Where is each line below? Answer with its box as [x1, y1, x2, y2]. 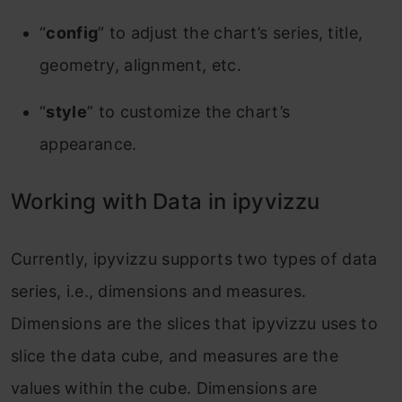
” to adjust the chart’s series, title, [98, 23, 363, 43]
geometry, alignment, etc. [39, 56, 242, 75]
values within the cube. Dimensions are [11, 379, 318, 398]
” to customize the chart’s [86, 102, 291, 122]
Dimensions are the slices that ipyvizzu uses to [11, 314, 379, 334]
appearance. [39, 135, 137, 154]
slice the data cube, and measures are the [11, 346, 339, 366]
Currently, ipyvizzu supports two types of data [11, 249, 378, 269]
